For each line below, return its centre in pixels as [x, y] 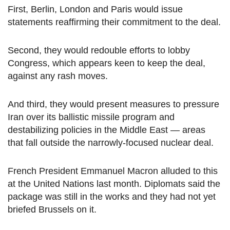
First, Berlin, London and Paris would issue [95, 9]
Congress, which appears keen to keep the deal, [107, 63]
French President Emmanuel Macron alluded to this [113, 171]
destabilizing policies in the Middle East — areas [107, 130]
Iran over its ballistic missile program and [91, 117]
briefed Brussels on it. [52, 210]
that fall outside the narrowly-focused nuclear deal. [111, 143]
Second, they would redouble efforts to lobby [99, 51]
